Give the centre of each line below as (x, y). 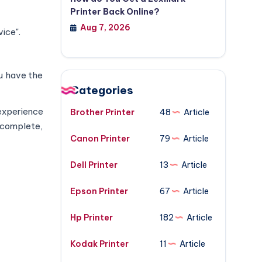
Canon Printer (100, 139)
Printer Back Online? (115, 12)
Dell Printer (94, 165)
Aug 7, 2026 (105, 27)
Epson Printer (99, 191)
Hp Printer (91, 218)
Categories (101, 90)
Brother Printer (102, 112)
